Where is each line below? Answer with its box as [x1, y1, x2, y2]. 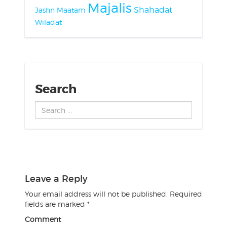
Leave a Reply [24, 173, 88, 185]
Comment [24, 215, 61, 224]
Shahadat [133, 5, 172, 15]
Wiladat [34, 18, 62, 27]
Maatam [56, 6, 86, 15]
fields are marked [24, 200, 87, 209]
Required [169, 190, 202, 199]
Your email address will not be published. [24, 190, 168, 199]
